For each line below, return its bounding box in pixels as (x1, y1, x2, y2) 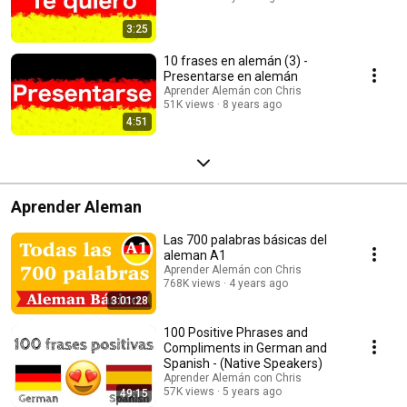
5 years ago (223, 384, 282, 398)
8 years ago (223, 97, 282, 111)
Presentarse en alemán (164, 68, 298, 84)
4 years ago (229, 276, 288, 290)
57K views (164, 384, 214, 398)
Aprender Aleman (11, 196, 142, 216)
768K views (164, 276, 221, 290)
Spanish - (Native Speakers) (164, 355, 323, 371)
